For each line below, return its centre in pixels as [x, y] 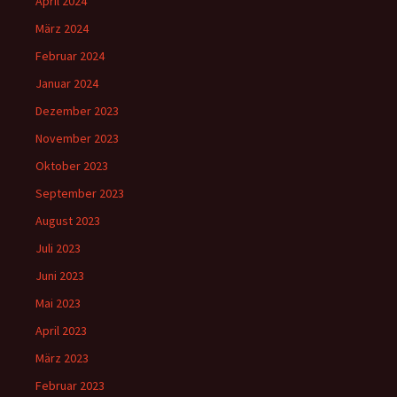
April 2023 [61, 331]
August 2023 [68, 221]
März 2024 [62, 29]
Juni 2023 [60, 276]
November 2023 [77, 139]
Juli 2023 [58, 249]
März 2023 [62, 358]
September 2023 [80, 194]
